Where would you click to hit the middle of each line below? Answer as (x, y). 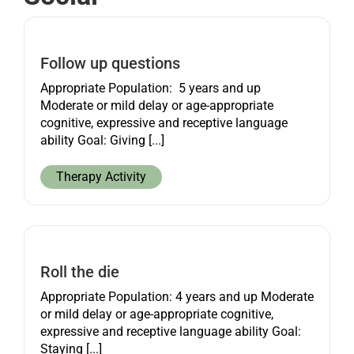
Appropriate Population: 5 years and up (150, 88)
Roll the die (79, 271)
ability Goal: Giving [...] (102, 140)
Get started (49, 41)
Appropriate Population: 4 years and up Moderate (177, 296)
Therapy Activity (101, 176)
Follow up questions (110, 63)
